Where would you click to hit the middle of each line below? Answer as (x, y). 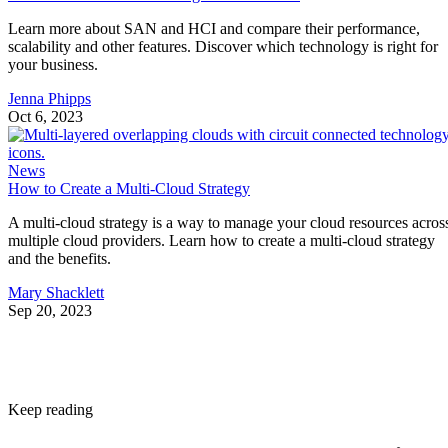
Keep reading (50, 410)
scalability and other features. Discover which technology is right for (223, 47)
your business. (53, 65)
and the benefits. (59, 259)
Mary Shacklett (56, 293)
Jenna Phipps (49, 99)
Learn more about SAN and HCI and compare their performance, (214, 29)
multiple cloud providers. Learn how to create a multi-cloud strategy (221, 241)
